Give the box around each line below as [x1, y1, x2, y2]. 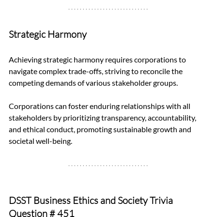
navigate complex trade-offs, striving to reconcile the [9, 66, 184, 76]
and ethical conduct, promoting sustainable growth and [9, 124, 193, 134]
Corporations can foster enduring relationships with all [9, 101, 192, 111]
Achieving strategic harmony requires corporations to [9, 55, 187, 64]
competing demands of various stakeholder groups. [9, 78, 179, 88]
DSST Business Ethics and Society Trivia [9, 194, 175, 207]
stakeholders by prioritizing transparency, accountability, [9, 113, 198, 123]
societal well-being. [9, 136, 72, 146]
